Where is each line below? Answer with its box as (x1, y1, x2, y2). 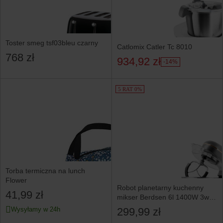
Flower (5, 176, 27, 185)
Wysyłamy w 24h (11, 206, 60, 214)
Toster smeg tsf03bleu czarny (5, 38, 98, 47)
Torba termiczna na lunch (5, 167, 85, 175)
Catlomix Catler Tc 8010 (116, 43, 192, 51)
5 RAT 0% (118, 86, 142, 92)
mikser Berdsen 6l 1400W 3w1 (116, 193, 213, 201)
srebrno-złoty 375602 (116, 202, 184, 211)
